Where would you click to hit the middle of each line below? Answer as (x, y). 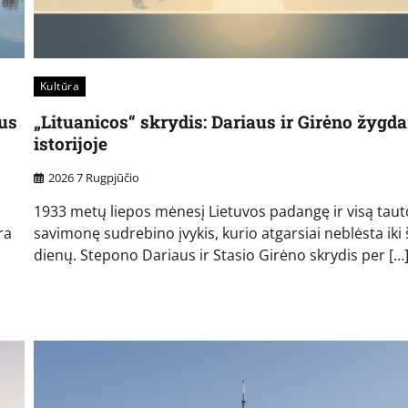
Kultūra (60, 87)
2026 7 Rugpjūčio (93, 177)
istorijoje (70, 144)
